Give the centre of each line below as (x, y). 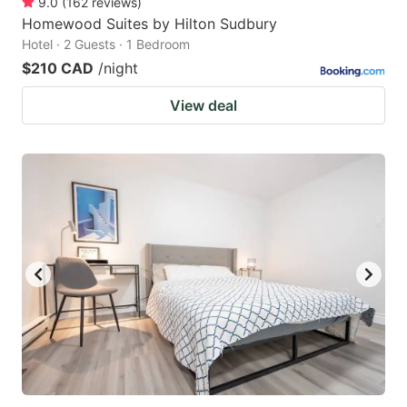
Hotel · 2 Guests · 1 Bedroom (106, 44)
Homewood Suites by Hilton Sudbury (149, 23)
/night (118, 68)
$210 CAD (58, 68)
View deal (203, 105)
